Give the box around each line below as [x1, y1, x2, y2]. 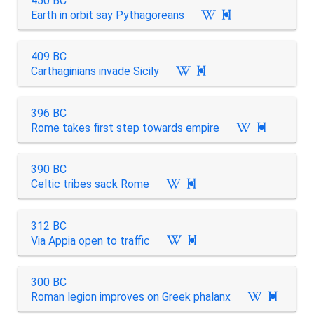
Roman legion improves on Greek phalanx [30, 290, 231, 303]
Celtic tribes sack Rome [30, 177, 149, 191]
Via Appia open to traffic [30, 233, 150, 247]
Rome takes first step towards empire [30, 121, 219, 135]
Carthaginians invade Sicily [30, 64, 159, 78]
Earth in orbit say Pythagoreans [30, 8, 184, 22]
